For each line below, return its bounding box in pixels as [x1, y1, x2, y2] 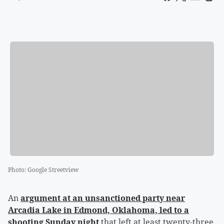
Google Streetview [27, 165, 78, 174]
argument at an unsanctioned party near [20, 192, 185, 204]
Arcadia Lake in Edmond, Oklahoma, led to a [8, 204, 189, 216]
